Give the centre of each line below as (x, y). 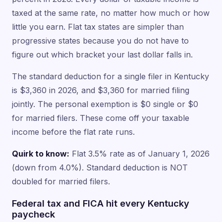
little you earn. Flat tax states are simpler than (98, 27)
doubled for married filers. (61, 181)
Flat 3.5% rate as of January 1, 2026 (139, 153)
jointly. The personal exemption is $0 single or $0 (105, 104)
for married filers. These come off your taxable (101, 118)
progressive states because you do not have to (100, 40)
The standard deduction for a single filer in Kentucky (111, 76)
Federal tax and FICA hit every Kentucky (101, 203)
